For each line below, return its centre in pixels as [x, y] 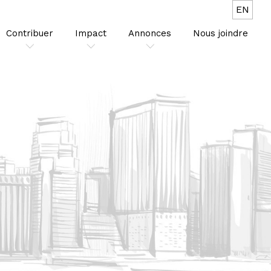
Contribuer [30, 33]
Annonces [150, 33]
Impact [91, 33]
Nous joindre [220, 33]
